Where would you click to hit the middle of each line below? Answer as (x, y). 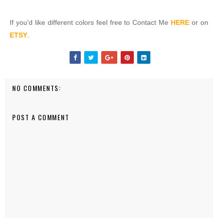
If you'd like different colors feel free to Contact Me (91, 22)
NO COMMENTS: (36, 88)
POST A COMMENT (41, 117)
